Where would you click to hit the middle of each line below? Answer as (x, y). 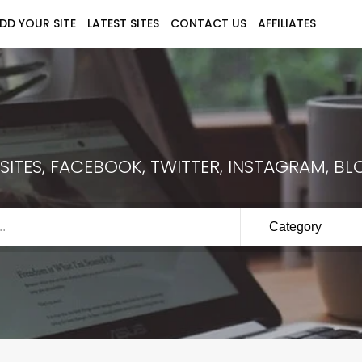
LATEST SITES (123, 23)
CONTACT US (208, 23)
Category (296, 227)
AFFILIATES (287, 23)
